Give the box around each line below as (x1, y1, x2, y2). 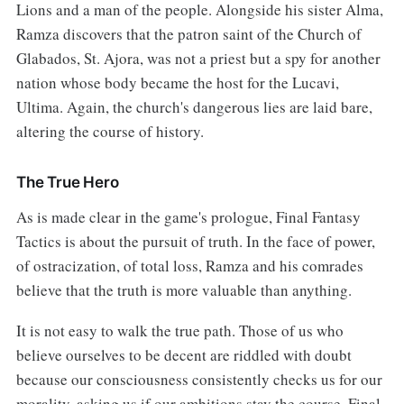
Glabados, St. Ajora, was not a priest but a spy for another (15, 48, 381, 69)
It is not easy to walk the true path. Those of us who (15, 320, 344, 342)
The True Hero (15, 173, 119, 192)
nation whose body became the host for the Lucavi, (15, 72, 339, 94)
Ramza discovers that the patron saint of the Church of (15, 23, 362, 45)
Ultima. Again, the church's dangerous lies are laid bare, (15, 96, 372, 118)
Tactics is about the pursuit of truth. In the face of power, (15, 231, 375, 252)
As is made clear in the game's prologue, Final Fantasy (15, 207, 361, 228)
